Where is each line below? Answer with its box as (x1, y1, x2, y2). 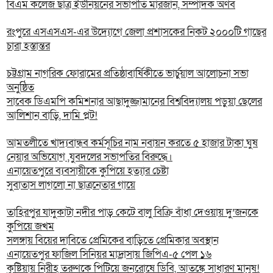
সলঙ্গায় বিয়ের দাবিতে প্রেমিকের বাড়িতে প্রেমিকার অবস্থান (7, 233, 219, 248)
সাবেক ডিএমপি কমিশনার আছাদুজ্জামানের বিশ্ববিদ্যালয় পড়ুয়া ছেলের (7, 94, 262, 109)
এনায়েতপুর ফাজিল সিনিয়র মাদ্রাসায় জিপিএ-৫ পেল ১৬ (7, 247, 211, 262)
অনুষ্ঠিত (7, 80, 34, 95)
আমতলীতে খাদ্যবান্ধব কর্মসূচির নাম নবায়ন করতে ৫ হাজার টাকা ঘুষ (7, 136, 258, 151)
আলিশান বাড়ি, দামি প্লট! (7, 108, 97, 123)
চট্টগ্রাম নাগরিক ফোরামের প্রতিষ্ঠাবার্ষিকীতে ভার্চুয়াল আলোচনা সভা (7, 66, 249, 81)
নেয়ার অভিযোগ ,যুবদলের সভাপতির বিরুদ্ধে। (7, 150, 172, 165)
